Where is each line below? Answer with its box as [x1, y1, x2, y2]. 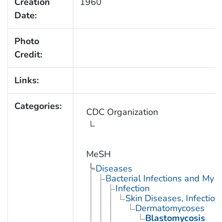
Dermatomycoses [135, 202, 205, 214]
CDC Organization [86, 106, 158, 118]
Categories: [14, 100, 61, 112]
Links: [14, 74, 39, 86]
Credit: [14, 48, 42, 60]
